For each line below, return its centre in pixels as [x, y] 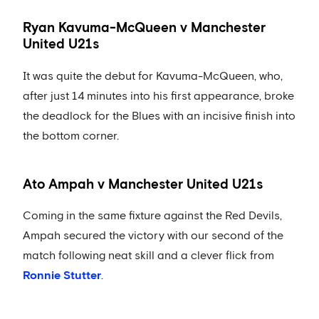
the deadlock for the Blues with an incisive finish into [159, 116]
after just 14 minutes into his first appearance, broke [158, 96]
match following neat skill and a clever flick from [148, 256]
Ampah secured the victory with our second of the [153, 236]
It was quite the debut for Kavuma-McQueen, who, [153, 76]
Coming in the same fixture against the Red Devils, [152, 216]
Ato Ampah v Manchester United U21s [143, 184]
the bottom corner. [71, 136]
